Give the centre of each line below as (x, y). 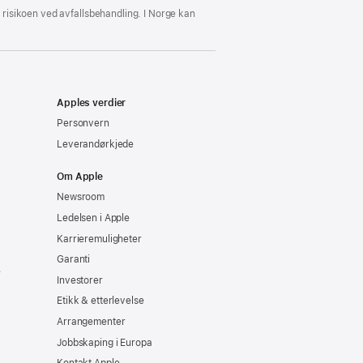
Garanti (74, 260)
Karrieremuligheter (99, 239)
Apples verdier (92, 102)
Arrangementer (91, 321)
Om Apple (80, 176)
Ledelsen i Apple (94, 218)
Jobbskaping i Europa (105, 342)
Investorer (80, 280)
